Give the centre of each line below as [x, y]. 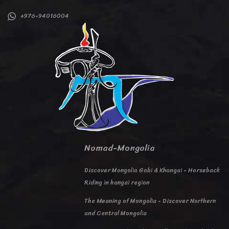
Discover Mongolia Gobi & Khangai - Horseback [152, 170]
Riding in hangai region [117, 182]
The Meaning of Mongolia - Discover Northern [150, 201]
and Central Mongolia [116, 213]
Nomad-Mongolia [120, 148]
